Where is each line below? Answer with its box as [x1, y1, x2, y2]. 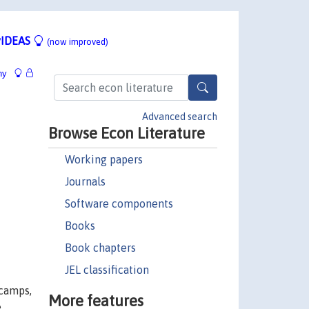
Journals [64, 175, 106, 188]
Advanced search [142, 110, 217, 122]
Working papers [64, 152, 143, 166]
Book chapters [64, 241, 136, 254]
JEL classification [64, 263, 149, 276]
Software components [64, 197, 173, 210]
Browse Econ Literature [48, 123, 205, 142]
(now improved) [47, 36, 108, 47]
